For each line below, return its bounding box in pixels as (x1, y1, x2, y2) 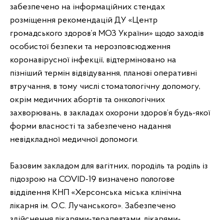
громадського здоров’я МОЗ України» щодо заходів (10, 29, 204, 38)
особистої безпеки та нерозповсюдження (10, 42, 170, 52)
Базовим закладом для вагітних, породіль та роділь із (10, 162, 208, 171)
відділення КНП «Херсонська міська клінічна (10, 188, 182, 197)
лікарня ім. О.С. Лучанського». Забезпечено (10, 201, 176, 211)
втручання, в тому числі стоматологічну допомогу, (10, 82, 200, 91)
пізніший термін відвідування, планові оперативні (10, 69, 197, 78)
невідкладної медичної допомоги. (10, 135, 138, 144)
